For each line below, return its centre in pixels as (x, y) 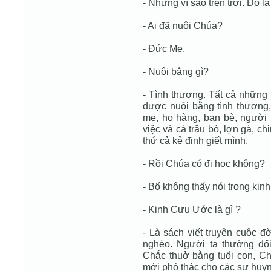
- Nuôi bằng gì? (176, 71)
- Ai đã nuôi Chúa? (183, 25)
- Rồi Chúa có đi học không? (204, 163)
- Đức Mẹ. (164, 48)
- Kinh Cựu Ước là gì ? (192, 209)
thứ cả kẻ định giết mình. (195, 140)
